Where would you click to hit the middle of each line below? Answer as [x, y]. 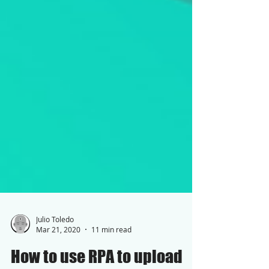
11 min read [111, 251]
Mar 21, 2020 [58, 251]
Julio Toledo [55, 240]
